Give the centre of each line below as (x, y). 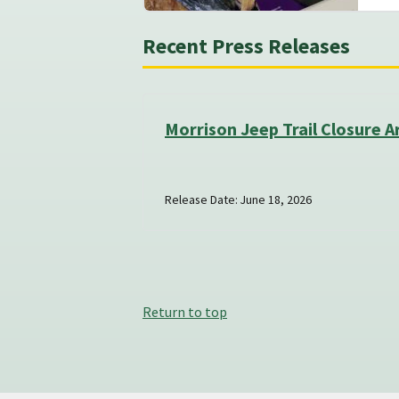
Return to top (185, 312)
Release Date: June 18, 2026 (238, 200)
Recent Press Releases (246, 46)
